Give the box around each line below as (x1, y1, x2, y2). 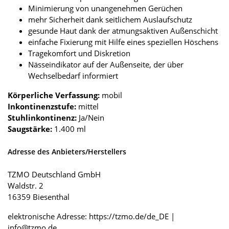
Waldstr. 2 (8, 180, 43, 191)
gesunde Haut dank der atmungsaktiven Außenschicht (28, 26, 218, 36)
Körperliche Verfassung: (8, 90, 100, 101)
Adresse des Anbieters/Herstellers (8, 147, 126, 157)
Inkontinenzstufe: (8, 101, 76, 112)
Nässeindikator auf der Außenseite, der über (28, 59, 184, 70)
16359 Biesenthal (8, 192, 70, 202)
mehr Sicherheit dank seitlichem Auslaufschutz (28, 14, 192, 25)
